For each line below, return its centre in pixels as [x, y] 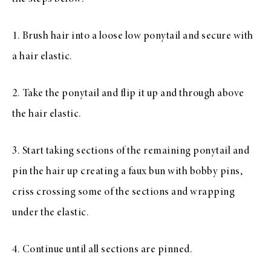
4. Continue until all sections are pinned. [102, 250]
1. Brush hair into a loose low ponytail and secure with [133, 36]
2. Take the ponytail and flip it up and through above [128, 94]
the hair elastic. [47, 114]
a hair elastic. [42, 57]
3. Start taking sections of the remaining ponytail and [131, 151]
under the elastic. [51, 213]
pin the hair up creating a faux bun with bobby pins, [127, 172]
